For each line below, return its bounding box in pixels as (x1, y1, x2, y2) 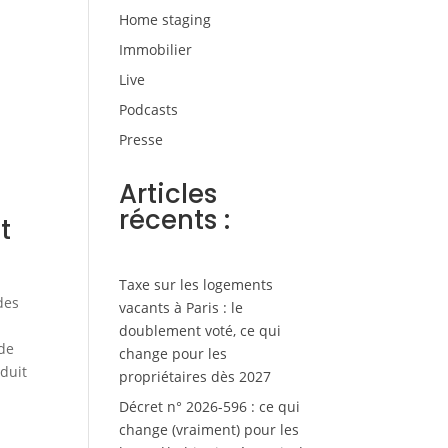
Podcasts (119, 100, 179, 120)
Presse (119, 130, 164, 150)
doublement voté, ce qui (119, 321, 282, 341)
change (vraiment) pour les (119, 420, 300, 440)
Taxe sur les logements (119, 275, 274, 295)
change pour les (119, 344, 228, 364)
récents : (119, 202, 231, 239)
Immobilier (119, 40, 193, 60)
